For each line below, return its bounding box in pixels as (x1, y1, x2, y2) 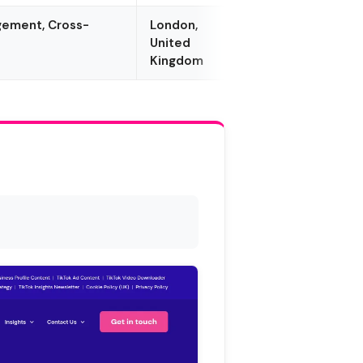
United (150, 34, 191, 51)
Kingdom (150, 52, 204, 69)
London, (150, 16, 199, 33)
